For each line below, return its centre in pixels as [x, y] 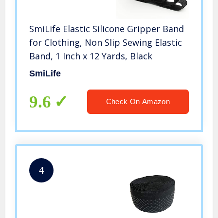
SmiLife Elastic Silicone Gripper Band [107, 29]
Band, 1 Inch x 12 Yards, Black [91, 56]
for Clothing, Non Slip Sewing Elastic [106, 43]
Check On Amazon [138, 102]
